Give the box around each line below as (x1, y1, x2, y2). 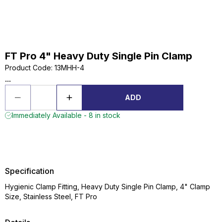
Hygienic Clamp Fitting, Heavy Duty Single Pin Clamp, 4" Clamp (5, 182, 210, 191)
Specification (5, 166, 54, 176)
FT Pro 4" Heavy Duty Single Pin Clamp (5, 50, 192, 62)
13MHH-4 (55, 63, 84, 72)
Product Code (5, 63, 51, 72)
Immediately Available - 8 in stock (12, 111, 120, 119)
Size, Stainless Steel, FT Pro (5, 192, 97, 201)
